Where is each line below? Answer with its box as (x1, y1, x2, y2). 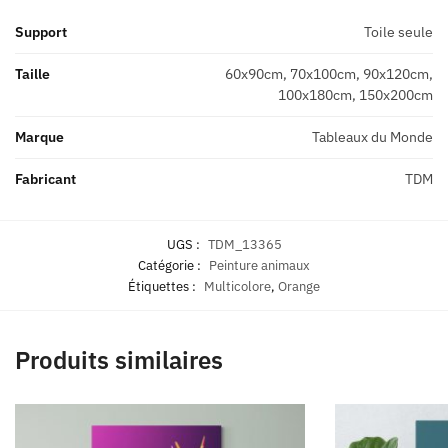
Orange (278, 278, 320, 296)
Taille (15, 65, 50, 84)
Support (15, 23, 67, 42)
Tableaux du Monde (312, 128, 433, 147)
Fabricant (15, 170, 76, 189)
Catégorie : (138, 257, 204, 275)
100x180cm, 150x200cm (278, 86, 433, 105)
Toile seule (364, 23, 433, 42)
